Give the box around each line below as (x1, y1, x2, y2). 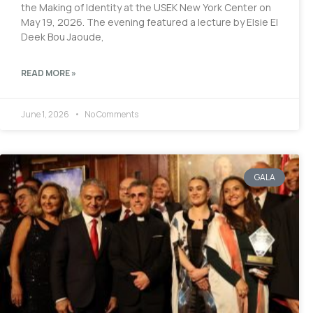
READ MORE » (21, 66, 76, 79)
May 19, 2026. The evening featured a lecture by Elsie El (21, 15, 278, 29)
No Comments (83, 108, 138, 120)
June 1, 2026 (21, 108, 71, 120)
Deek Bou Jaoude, (21, 29, 104, 43)
